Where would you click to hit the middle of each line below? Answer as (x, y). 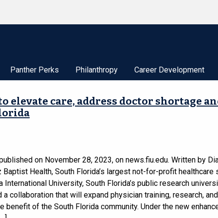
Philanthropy (97, 70)
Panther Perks (35, 70)
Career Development (169, 70)
